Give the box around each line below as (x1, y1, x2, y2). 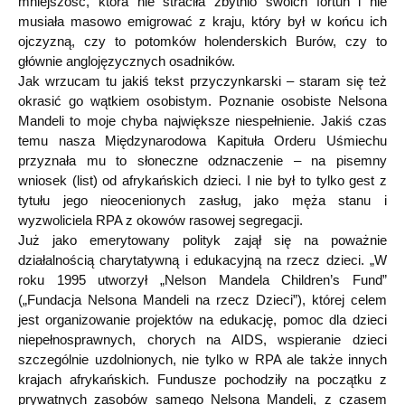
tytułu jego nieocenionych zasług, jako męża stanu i (18, 192, 387, 208)
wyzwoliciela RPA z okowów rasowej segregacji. (18, 212, 303, 228)
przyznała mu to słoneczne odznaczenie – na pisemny (18, 152, 387, 168)
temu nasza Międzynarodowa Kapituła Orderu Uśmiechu (18, 132, 387, 148)
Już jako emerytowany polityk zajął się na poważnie (18, 231, 387, 248)
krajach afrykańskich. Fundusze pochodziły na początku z (18, 371, 387, 387)
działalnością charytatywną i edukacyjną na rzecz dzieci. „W (18, 251, 387, 268)
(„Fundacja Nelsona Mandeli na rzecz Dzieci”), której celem (18, 291, 387, 307)
